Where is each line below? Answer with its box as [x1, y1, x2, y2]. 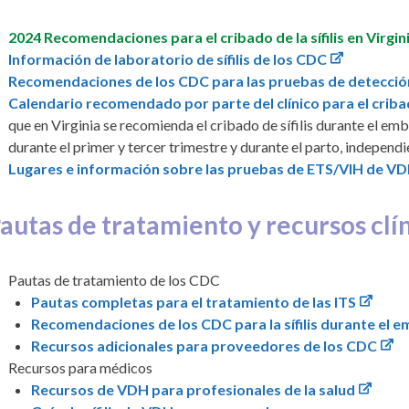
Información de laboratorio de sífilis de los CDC [8, 49, 328, 68]
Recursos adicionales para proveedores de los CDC [31, 336, 378, 354]
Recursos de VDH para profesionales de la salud [31, 380, 356, 398]
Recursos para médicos [8, 358, 153, 376]
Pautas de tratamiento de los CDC [8, 270, 221, 288]
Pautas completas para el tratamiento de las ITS [31, 292, 357, 310]
